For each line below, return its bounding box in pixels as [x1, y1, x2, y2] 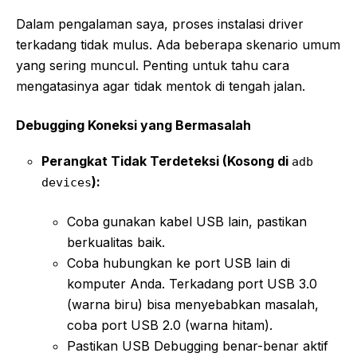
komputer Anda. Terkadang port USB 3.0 [67, 275, 317, 292]
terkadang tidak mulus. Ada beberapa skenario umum [16, 36, 340, 53]
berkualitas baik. [67, 233, 165, 250]
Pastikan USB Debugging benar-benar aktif [67, 337, 328, 354]
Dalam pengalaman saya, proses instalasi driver [16, 15, 304, 32]
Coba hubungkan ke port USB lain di [67, 254, 290, 271]
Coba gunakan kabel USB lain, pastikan [67, 213, 307, 229]
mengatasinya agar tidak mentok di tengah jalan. [16, 77, 305, 94]
